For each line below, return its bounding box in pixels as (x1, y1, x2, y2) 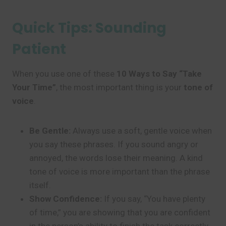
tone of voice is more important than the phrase (29, 166, 210, 177)
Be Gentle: (29, 126, 71, 136)
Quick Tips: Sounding (12, 18, 166, 38)
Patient (12, 39, 66, 59)
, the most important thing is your (56, 82, 184, 92)
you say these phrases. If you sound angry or (29, 139, 198, 149)
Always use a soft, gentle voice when (71, 126, 212, 136)
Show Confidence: (29, 194, 102, 204)
